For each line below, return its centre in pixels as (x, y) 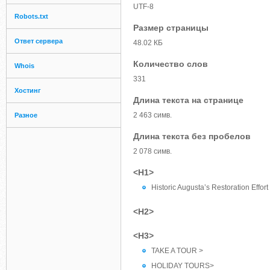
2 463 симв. (152, 115)
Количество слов (171, 64)
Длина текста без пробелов (192, 136)
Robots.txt (31, 16)
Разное (26, 115)
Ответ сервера (39, 41)
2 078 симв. (152, 151)
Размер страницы (171, 28)
